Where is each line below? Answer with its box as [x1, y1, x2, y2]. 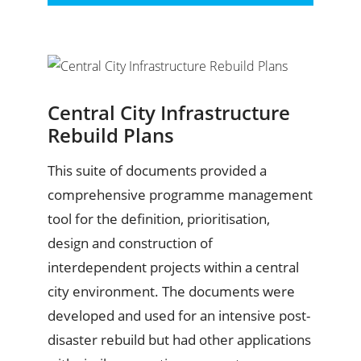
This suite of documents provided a [48, 161, 267, 180]
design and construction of [48, 234, 213, 253]
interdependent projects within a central [48, 258, 299, 277]
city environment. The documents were [48, 282, 295, 301]
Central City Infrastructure [48, 99, 290, 127]
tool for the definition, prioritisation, [48, 210, 270, 229]
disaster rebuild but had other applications [48, 330, 311, 350]
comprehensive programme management [48, 185, 313, 205]
